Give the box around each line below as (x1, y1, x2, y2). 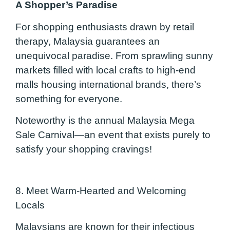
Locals (15, 199, 45, 210)
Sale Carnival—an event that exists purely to (15, 129, 210, 140)
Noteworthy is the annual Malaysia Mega (15, 114, 195, 126)
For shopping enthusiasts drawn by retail (15, 21, 194, 32)
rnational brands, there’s (95, 79, 201, 90)
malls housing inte (15, 79, 95, 90)
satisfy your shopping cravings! (15, 143, 152, 155)
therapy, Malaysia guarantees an (15, 35, 160, 47)
